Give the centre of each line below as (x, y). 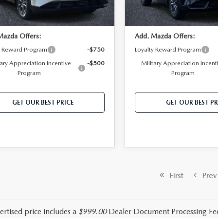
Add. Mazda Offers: (165, 36)
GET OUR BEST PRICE (43, 103)
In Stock (149, 8)
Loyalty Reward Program (168, 50)
